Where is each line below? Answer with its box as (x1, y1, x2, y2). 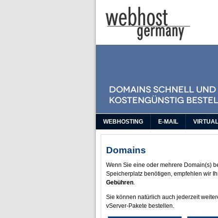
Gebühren (106, 179, 133, 186)
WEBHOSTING (103, 118, 143, 125)
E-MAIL (158, 118, 178, 125)
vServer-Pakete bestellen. (106, 202, 174, 209)
